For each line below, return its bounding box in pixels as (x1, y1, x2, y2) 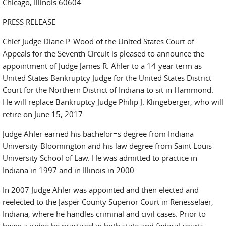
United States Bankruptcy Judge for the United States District (3, 73, 211, 83)
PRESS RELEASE (3, 17, 55, 27)
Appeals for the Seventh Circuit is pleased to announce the (3, 48, 204, 59)
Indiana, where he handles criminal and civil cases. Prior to (3, 209, 206, 219)
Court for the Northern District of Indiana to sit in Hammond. (3, 85, 213, 95)
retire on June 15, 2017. (3, 109, 85, 119)
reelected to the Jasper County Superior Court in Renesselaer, (3, 197, 213, 207)
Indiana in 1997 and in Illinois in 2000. (3, 165, 136, 175)
